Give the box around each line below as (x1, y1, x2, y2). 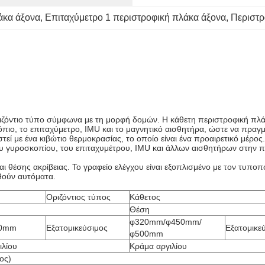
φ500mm (130, 229, 163, 238)
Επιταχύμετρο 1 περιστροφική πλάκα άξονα (45, 12, 226, 22)
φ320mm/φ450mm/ (130, 217, 202, 227)
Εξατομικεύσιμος (46, 223, 108, 232)
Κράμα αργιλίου (130, 241, 187, 251)
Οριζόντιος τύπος (46, 192, 111, 202)
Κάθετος (130, 192, 160, 202)
